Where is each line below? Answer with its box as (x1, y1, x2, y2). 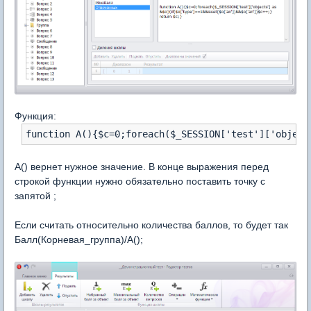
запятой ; (15, 190, 56, 202)
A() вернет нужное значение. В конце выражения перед (15, 161, 269, 173)
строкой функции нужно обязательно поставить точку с (15, 176, 265, 187)
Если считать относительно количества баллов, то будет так (15, 219, 288, 231)
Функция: (15, 110, 56, 122)
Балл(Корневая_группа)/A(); (15, 234, 143, 246)
